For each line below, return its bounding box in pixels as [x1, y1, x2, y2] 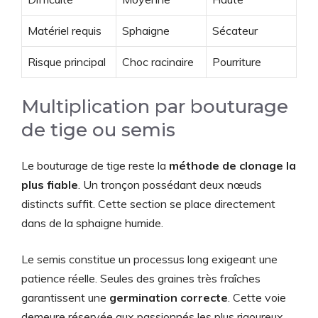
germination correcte [109, 290, 228, 305]
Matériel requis [28, 23, 102, 38]
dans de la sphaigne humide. [21, 215, 163, 230]
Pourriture [212, 54, 261, 69]
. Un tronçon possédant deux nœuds [78, 177, 262, 192]
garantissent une [21, 290, 109, 305]
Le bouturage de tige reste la [21, 158, 169, 172]
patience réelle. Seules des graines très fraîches [21, 270, 261, 285]
